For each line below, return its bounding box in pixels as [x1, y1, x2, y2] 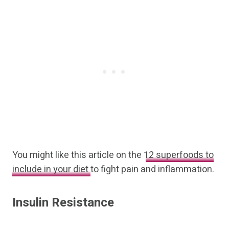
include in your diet [12, 163, 90, 177]
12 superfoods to [144, 148, 214, 163]
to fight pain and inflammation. [90, 163, 214, 177]
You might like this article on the [12, 148, 144, 163]
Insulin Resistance [12, 194, 114, 212]
